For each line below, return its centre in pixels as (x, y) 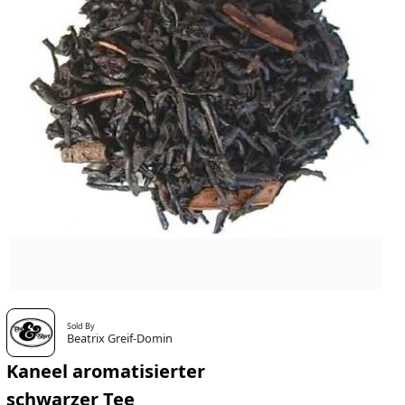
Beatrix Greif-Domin (120, 339)
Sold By (81, 326)
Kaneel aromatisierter (105, 372)
